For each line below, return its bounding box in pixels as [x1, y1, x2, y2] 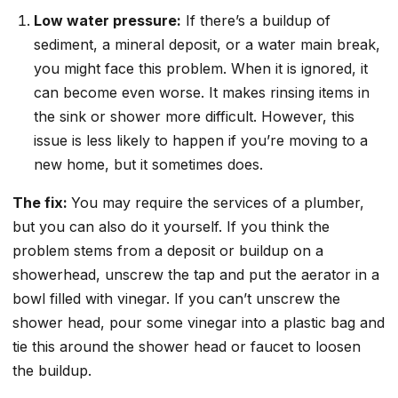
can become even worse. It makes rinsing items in [34, 84, 370, 102]
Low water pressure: [34, 12, 181, 30]
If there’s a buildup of [181, 12, 330, 30]
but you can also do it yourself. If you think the [12, 218, 330, 236]
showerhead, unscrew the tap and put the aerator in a [12, 266, 379, 284]
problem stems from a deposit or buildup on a [12, 242, 323, 260]
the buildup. [12, 362, 92, 380]
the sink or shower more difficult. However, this [34, 107, 354, 126]
